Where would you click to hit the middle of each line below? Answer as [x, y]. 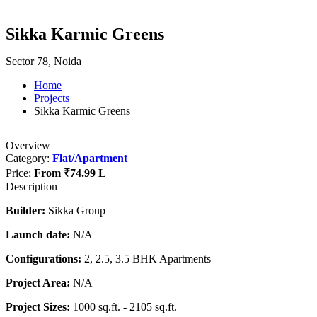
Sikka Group [75, 211]
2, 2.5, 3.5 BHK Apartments [146, 259]
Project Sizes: [38, 307]
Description [31, 187]
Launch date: [38, 235]
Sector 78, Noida [44, 62]
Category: [29, 158]
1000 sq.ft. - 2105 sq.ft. [123, 307]
